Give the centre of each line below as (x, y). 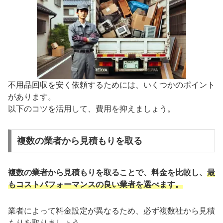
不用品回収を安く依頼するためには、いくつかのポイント (111, 85)
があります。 (32, 97)
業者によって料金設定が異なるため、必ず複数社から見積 (111, 211)
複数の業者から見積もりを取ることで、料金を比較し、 (108, 172)
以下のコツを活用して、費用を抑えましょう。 (92, 109)
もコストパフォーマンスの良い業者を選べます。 (96, 184)
